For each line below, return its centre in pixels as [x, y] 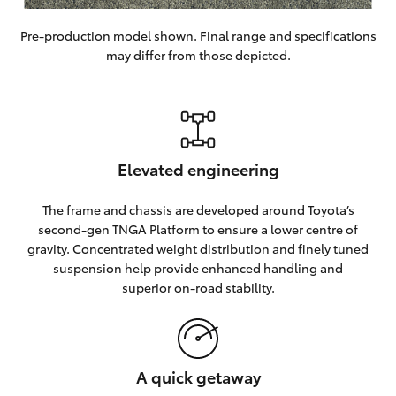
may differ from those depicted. [198, 55]
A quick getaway [198, 377]
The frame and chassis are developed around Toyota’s [198, 209]
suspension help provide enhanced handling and [198, 268]
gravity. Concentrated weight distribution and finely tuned [198, 248]
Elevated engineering [198, 169]
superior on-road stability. [198, 287]
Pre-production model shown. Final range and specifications [198, 35]
